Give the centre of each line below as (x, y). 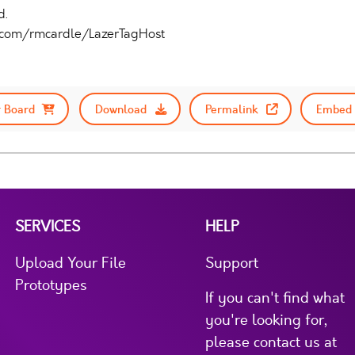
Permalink (232, 109)
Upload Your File (71, 263)
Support (232, 263)
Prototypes (51, 285)
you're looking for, (266, 320)
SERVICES (48, 226)
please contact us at (271, 342)
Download (121, 109)
